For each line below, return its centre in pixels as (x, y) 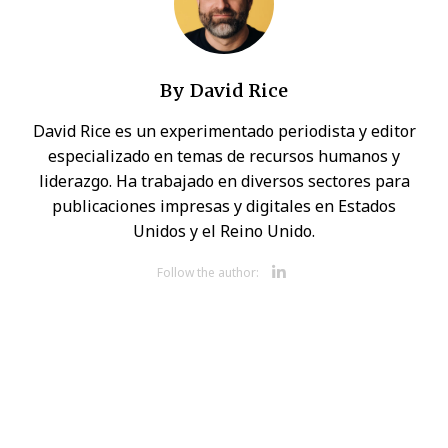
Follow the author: (208, 272)
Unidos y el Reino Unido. (224, 231)
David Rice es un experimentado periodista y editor (224, 131)
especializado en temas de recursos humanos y (224, 156)
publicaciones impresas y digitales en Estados (224, 206)
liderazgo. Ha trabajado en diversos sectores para (224, 181)
